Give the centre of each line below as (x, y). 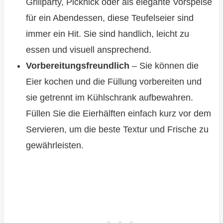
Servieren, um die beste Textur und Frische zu (117, 130)
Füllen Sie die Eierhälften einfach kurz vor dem (118, 114)
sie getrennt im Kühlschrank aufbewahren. (109, 98)
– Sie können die (164, 66)
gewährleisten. (55, 146)
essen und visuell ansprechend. (88, 50)
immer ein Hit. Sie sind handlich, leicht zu (107, 34)
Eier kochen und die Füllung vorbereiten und (113, 82)
